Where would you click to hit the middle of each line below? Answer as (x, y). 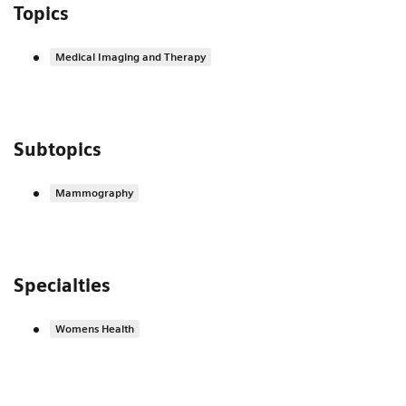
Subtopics (58, 150)
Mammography (94, 193)
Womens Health (95, 329)
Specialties (62, 286)
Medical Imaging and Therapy (130, 57)
